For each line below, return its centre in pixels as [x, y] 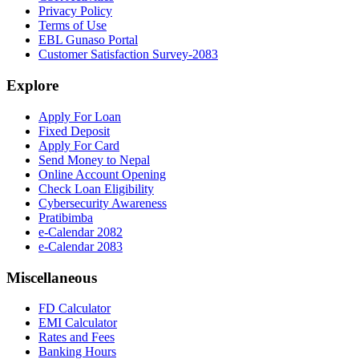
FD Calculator [75, 309]
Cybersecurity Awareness [103, 203]
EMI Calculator [78, 323]
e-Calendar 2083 [81, 246]
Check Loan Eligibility [96, 188]
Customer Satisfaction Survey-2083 [128, 54]
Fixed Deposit [74, 131]
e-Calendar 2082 [81, 232]
